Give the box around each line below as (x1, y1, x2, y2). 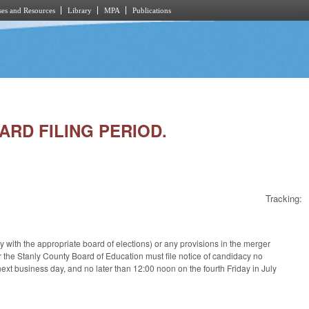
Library (68, 6, 92, 14)
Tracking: (266, 192, 302, 206)
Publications (132, 6, 171, 14)
